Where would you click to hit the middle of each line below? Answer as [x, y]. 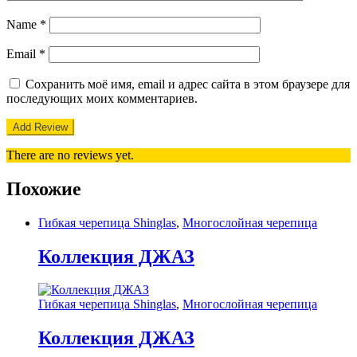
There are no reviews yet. [70, 155]
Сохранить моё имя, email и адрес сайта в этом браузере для [188, 84]
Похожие [44, 188]
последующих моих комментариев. [102, 98]
